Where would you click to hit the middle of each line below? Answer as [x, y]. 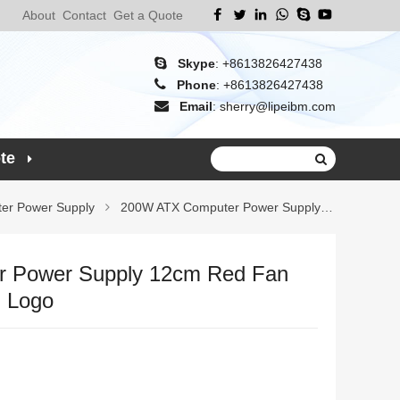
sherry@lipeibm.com [278, 106]
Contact [84, 15]
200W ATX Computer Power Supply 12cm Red [221, 207]
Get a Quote [148, 15]
